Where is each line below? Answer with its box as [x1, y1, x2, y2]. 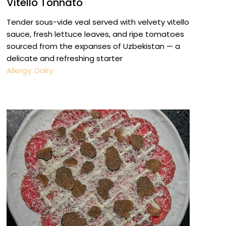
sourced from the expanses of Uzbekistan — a [6, 41, 180, 52]
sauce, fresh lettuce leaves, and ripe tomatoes [6, 29, 184, 40]
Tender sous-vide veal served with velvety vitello [6, 17, 189, 28]
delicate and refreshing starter [6, 53, 123, 64]
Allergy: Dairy [6, 65, 53, 76]
